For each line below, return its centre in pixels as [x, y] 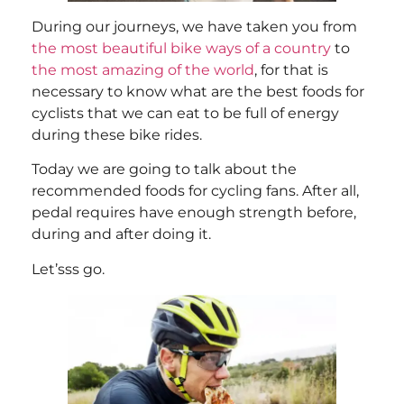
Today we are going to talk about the [164, 170]
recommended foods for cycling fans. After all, [195, 191]
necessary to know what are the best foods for [198, 91]
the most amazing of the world [143, 69]
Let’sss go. [68, 269]
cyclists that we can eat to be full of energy [185, 113]
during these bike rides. [117, 134]
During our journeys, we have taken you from [194, 26]
